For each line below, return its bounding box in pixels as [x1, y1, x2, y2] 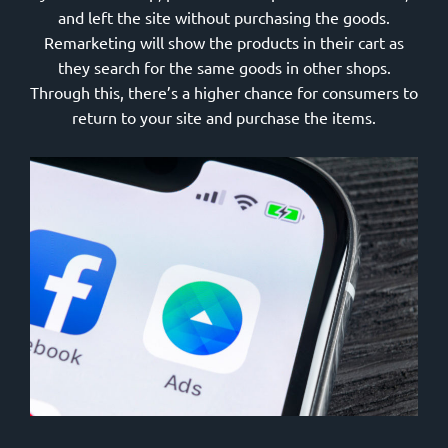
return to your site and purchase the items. [72, 106, 376, 127]
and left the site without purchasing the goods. [58, 6, 390, 27]
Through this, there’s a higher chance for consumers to [30, 81, 418, 102]
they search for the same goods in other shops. [57, 56, 391, 77]
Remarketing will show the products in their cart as [44, 31, 404, 52]
